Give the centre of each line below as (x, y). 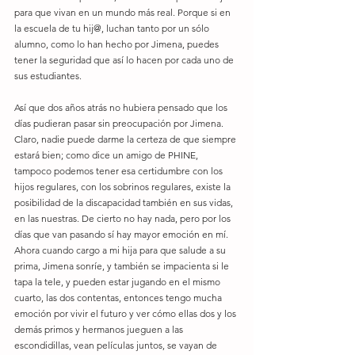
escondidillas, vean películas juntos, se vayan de (117, 345)
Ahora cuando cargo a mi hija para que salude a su (121, 250)
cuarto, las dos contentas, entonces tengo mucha (119, 298)
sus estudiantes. (49, 76)
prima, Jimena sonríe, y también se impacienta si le (123, 266)
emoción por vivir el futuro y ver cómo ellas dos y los (126, 313)
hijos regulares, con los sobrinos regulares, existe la (124, 187)
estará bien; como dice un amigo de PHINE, (107, 155)
